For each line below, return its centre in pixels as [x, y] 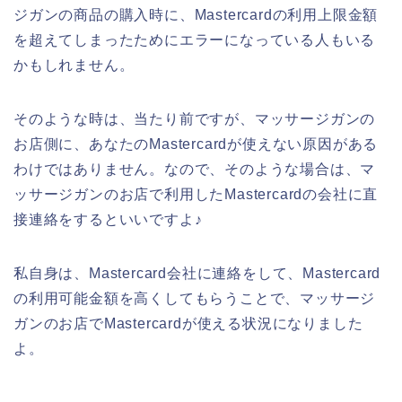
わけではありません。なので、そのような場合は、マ [195, 169]
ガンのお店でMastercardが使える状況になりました [188, 323]
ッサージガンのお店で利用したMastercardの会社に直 [196, 194]
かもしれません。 [74, 65]
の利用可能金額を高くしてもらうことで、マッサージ [195, 298]
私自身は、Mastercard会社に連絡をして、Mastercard [197, 273]
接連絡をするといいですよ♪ [108, 219]
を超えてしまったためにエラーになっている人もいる [195, 39]
